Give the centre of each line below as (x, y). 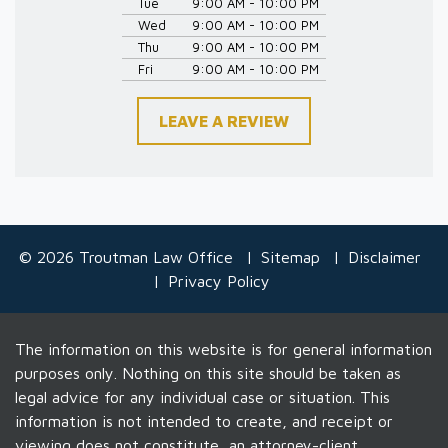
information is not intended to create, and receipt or (204, 420)
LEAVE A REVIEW (224, 120)
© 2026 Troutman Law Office (126, 256)
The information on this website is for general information (223, 348)
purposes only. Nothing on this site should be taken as (208, 372)
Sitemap (290, 256)
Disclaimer (384, 256)
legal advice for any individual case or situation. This (202, 396)
